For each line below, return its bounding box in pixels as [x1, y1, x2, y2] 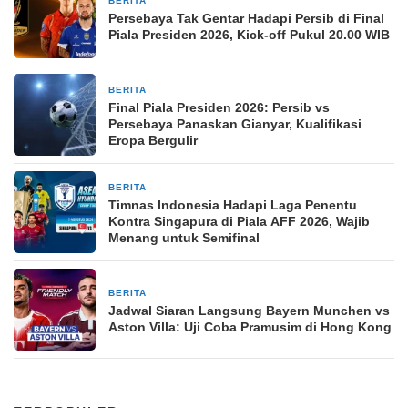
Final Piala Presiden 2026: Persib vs [108, 99, 330, 115]
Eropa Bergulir [108, 132, 198, 148]
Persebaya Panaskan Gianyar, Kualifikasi [108, 116, 362, 131]
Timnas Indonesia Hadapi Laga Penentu [108, 197, 357, 212]
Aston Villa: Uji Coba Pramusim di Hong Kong [108, 319, 392, 334]
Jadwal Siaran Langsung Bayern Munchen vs [108, 302, 390, 318]
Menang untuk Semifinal [108, 229, 260, 245]
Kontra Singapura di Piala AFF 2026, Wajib [108, 213, 370, 229]
